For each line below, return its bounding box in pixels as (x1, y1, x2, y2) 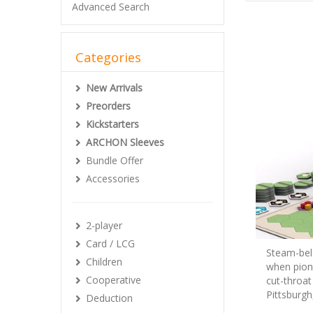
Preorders (86, 99, 131, 112)
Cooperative (86, 273, 141, 286)
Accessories (86, 172, 140, 185)
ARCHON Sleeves (86, 136, 164, 149)
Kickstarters (86, 117, 139, 131)
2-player (86, 219, 122, 232)
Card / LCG (86, 237, 135, 250)
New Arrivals (86, 81, 143, 94)
